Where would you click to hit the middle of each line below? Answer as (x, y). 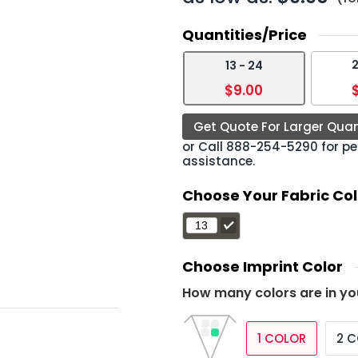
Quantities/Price (244, 34)
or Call (204, 146)
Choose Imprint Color (262, 266)
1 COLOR (281, 339)
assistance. (218, 161)
